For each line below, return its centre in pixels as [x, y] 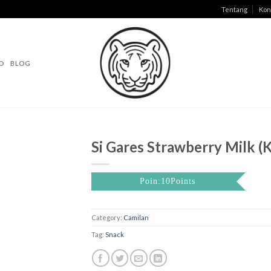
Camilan [136, 218]
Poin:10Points [167, 181]
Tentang [234, 9]
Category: [107, 218]
